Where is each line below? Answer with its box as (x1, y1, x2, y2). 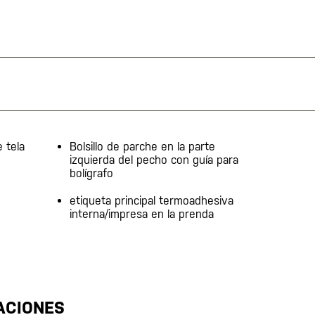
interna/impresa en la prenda (69, 207, 214, 221)
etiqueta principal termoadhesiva (69, 194, 233, 207)
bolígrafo (69, 167, 113, 180)
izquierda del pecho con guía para (69, 153, 238, 167)
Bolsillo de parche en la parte (69, 140, 215, 153)
